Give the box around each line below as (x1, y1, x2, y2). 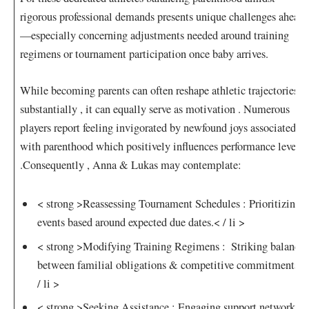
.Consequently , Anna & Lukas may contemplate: (20, 157, 242, 172)
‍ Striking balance (226, 238, 305, 254)
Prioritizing (246, 196, 301, 212)
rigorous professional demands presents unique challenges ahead (20, 9, 305, 25)
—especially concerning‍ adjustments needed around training (20, 28, 290, 43)
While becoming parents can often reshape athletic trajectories (20, 82, 299, 98)
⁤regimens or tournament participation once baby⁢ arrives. (20, 46, 269, 62)
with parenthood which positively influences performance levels (20, 138, 304, 154)
